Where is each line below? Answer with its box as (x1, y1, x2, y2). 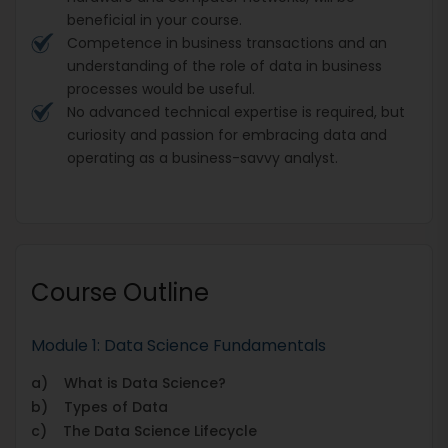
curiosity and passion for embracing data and (67, 124, 387, 145)
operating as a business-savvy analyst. (67, 147, 338, 168)
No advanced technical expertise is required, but (67, 101, 405, 122)
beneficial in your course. (67, 9, 242, 30)
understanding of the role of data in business (67, 55, 382, 76)
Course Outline (31, 275, 209, 309)
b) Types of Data (31, 396, 168, 417)
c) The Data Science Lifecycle (31, 420, 257, 441)
